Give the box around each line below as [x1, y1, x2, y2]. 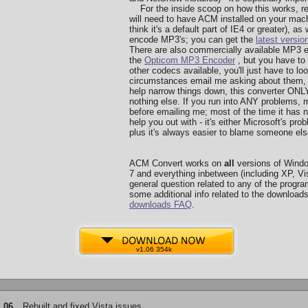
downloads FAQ [129, 199, 192, 210]
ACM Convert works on [129, 158, 224, 168]
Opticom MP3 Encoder [144, 55, 235, 65]
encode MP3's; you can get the [129, 34, 256, 45]
